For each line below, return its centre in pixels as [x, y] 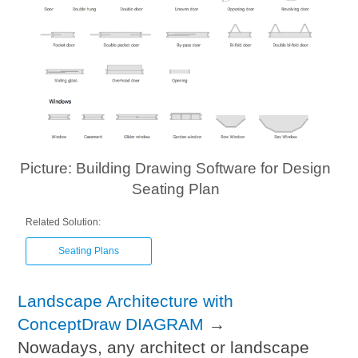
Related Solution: [64, 223]
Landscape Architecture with [126, 301]
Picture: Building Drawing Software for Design [176, 169]
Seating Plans [89, 251]
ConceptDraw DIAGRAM [111, 324]
